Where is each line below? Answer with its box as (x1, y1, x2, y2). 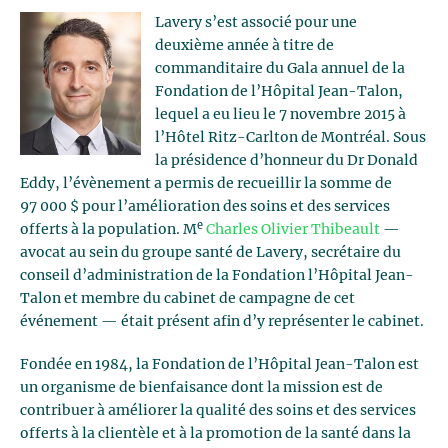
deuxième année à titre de (155, 39, 334, 53)
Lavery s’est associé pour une (155, 16, 357, 30)
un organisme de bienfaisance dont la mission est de (20, 381, 383, 395)
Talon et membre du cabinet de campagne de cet (20, 292, 355, 306)
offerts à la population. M (20, 223, 197, 237)
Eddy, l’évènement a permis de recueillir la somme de (20, 177, 392, 191)
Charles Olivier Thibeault (206, 223, 380, 237)
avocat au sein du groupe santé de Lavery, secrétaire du (20, 246, 401, 260)
